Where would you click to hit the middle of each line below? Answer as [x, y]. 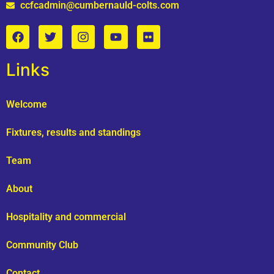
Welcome [27, 104]
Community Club [42, 245]
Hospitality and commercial [66, 217]
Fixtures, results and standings [73, 132]
